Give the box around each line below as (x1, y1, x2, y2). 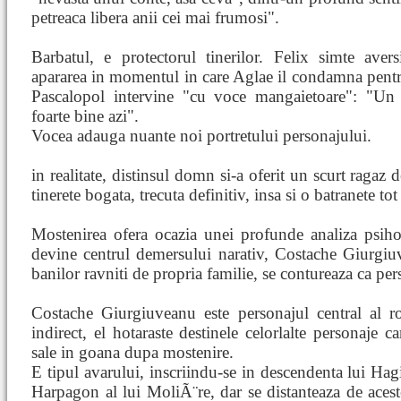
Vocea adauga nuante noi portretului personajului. (31, 126, 371, 145)
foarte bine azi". (31, 107, 139, 125)
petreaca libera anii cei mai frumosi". (31, 8, 279, 27)
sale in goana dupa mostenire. (31, 343, 234, 362)
